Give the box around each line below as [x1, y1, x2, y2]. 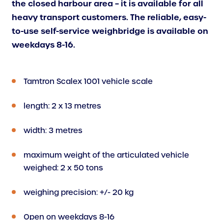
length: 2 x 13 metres [24, 101, 101, 111]
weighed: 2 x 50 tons [24, 163, 103, 173]
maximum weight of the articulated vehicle [24, 150, 189, 161]
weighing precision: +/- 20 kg [24, 188, 134, 198]
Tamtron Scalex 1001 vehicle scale [24, 77, 153, 87]
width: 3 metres [24, 126, 82, 136]
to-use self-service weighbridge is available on [12, 26, 208, 37]
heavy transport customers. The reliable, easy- [12, 12, 206, 23]
